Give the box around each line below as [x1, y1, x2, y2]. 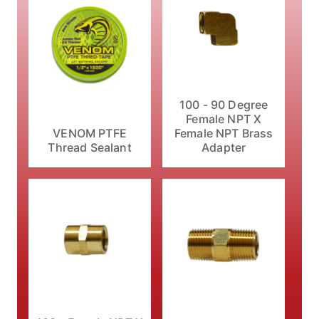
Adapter [202, 140, 246, 155]
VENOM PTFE [53, 126, 127, 141]
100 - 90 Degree [179, 98, 268, 113]
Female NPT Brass [174, 126, 273, 141]
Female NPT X [186, 112, 262, 127]
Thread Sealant [48, 140, 132, 155]
